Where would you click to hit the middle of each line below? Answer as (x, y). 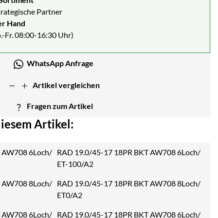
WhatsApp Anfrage (60, 63)
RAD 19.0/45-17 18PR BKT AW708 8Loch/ (129, 183)
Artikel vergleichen (66, 85)
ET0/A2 (70, 195)
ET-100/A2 (75, 163)
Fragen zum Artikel (60, 106)
